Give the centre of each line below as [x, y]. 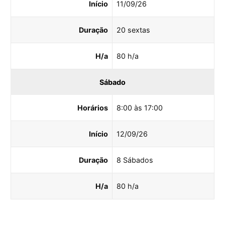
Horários [92, 107]
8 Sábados [135, 160]
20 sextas [134, 30]
